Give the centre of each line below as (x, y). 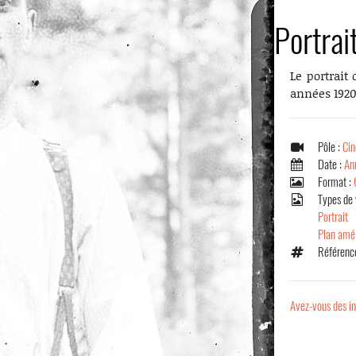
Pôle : (331, 147)
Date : (331, 164)
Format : (336, 182)
